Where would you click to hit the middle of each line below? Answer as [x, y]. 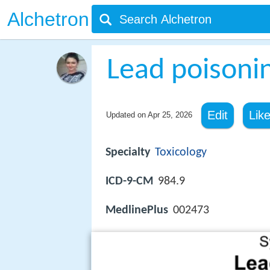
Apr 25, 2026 [170, 115]
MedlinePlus [137, 211]
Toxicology [181, 152]
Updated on [127, 115]
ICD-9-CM [129, 182]
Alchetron [48, 19]
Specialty [128, 152]
